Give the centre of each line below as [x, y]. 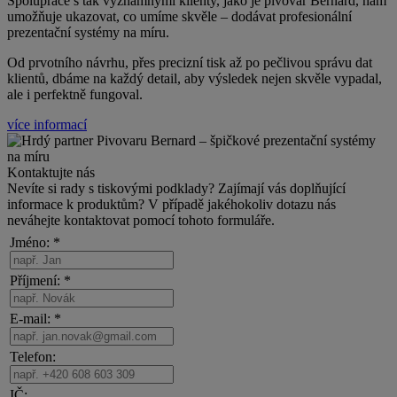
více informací [47, 124]
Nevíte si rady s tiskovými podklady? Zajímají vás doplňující [176, 188]
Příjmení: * [40, 280]
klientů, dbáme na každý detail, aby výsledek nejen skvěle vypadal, [195, 78]
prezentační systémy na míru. [88, 32]
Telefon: [33, 356]
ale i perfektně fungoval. [75, 94]
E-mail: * [35, 318]
